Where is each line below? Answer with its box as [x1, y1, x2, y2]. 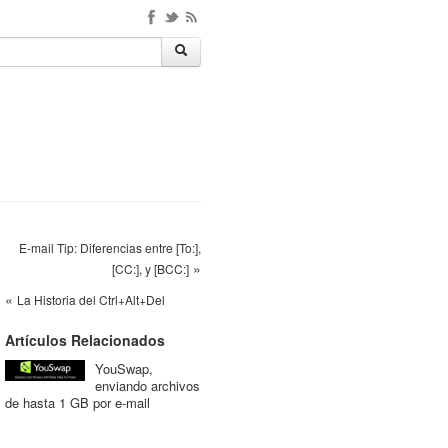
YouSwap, [94, 359, 153, 378]
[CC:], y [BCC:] [112, 260, 189, 277]
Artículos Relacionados [4, 330, 165, 350]
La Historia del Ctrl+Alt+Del [16, 291, 165, 308]
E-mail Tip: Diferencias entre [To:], [19, 239, 201, 256]
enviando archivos [94, 376, 200, 395]
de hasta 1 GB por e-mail [4, 393, 150, 412]
